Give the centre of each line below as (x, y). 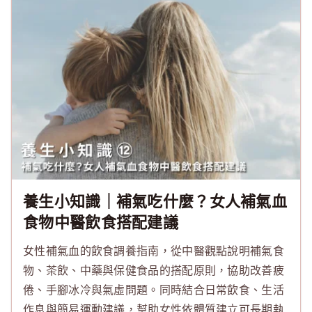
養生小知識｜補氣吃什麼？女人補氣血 (155, 201)
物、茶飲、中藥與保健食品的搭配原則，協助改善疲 (154, 270)
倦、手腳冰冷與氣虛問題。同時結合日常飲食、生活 (154, 290)
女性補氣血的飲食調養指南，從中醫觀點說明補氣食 (154, 251)
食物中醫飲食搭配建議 (101, 222)
